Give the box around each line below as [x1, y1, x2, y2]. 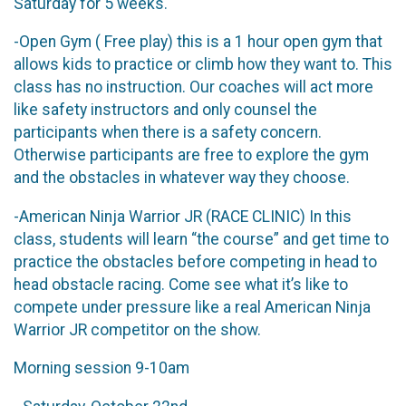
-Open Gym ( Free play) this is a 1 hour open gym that [14, 33, 382, 52]
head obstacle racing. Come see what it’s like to [14, 275, 348, 294]
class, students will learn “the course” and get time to [14, 229, 389, 248]
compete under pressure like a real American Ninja [14, 297, 371, 316]
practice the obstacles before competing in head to [14, 252, 377, 271]
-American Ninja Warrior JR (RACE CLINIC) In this [14, 207, 352, 226]
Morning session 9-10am [14, 359, 189, 378]
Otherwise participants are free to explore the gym [14, 146, 369, 165]
